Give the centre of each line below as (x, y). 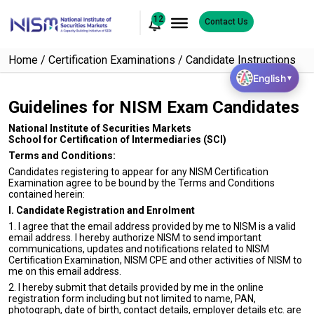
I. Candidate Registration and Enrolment (102, 210)
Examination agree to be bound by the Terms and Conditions (142, 183)
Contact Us (226, 22)
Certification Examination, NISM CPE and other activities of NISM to (155, 260)
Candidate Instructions (241, 60)
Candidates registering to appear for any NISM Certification (138, 172)
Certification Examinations (112, 60)
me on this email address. (65, 271)
